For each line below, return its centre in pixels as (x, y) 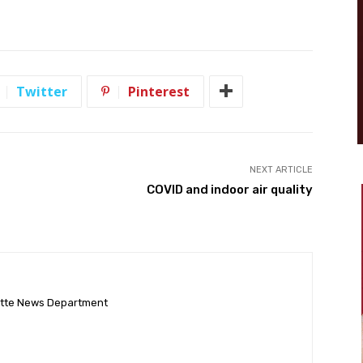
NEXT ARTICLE (281, 169)
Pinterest (159, 91)
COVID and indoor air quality (229, 189)
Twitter (42, 91)
